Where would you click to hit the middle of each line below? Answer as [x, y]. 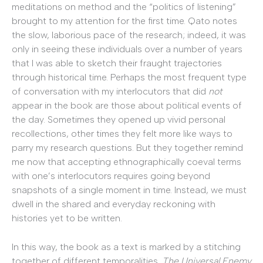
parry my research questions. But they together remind [127, 147]
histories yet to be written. [67, 218]
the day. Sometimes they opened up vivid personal [119, 119]
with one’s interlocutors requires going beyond [111, 176]
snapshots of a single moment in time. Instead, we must [129, 190]
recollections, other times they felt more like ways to [122, 133]
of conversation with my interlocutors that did [110, 91]
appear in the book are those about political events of [127, 105]
